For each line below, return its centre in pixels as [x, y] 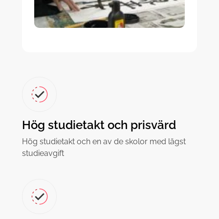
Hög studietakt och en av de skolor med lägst [104, 141]
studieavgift [43, 153]
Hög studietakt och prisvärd [99, 125]
